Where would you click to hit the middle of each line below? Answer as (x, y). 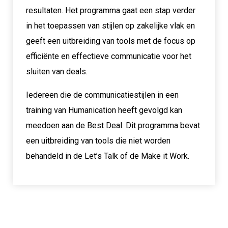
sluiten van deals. (56, 71)
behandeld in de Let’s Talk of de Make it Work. (107, 156)
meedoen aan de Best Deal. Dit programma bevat (113, 125)
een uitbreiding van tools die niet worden (98, 140)
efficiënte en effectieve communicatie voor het (108, 56)
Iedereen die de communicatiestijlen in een (102, 95)
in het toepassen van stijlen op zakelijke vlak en (110, 25)
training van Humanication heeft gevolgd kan (104, 110)
